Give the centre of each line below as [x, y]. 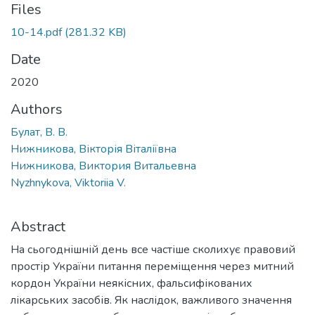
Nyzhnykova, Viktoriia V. [68, 182]
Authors [37, 109]
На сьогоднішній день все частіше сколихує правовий [153, 249]
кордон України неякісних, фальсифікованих [131, 283]
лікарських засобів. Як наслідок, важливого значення [151, 300]
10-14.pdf [36, 32]
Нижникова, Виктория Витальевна [103, 166]
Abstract [38, 226]
